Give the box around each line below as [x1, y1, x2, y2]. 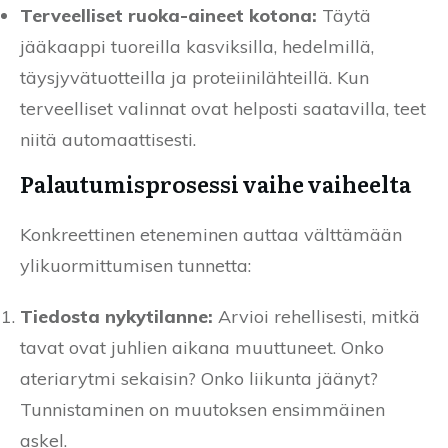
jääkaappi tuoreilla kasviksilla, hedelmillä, [20, 34, 374, 58]
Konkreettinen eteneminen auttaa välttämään [20, 222, 402, 246]
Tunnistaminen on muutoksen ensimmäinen [20, 397, 385, 421]
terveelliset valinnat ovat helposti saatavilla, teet [20, 96, 426, 120]
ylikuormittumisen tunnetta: [20, 253, 251, 277]
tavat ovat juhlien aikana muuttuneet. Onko [20, 335, 384, 359]
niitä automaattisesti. [20, 127, 196, 151]
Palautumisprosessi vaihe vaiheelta [20, 166, 411, 200]
